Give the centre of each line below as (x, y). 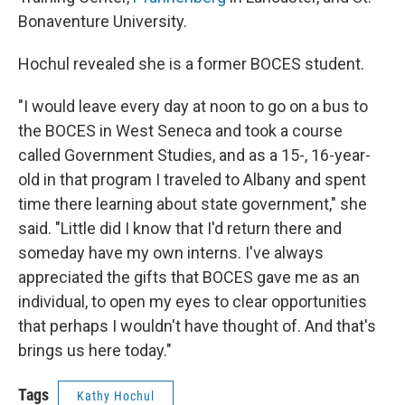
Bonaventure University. (103, 22)
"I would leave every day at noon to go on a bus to (193, 107)
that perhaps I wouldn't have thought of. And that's (197, 326)
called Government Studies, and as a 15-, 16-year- (194, 155)
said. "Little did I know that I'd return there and (180, 229)
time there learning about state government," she (193, 204)
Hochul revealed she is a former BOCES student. (191, 64)
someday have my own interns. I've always (171, 253)
